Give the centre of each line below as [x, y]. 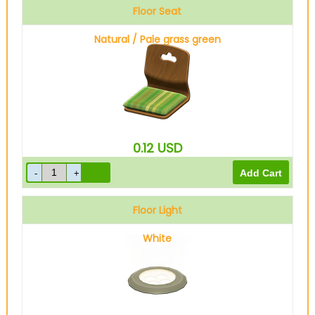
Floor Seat [157, 11]
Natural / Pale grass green [157, 39]
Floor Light [157, 210]
